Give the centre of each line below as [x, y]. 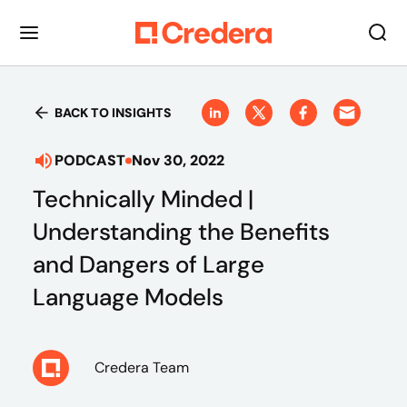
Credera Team [142, 367]
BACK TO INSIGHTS [113, 113]
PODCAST [90, 160]
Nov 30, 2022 [178, 160]
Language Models [128, 297]
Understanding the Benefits [181, 232]
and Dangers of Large [149, 264]
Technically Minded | [143, 199]
